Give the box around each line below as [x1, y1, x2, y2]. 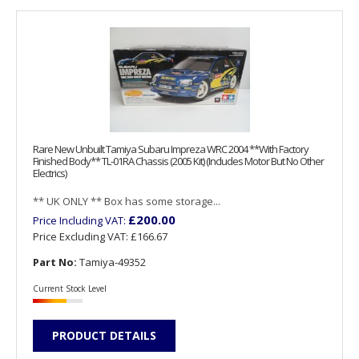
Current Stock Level [33, 282, 107, 294]
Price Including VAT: [33, 213, 128, 228]
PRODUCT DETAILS [52, 327, 156, 343]
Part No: [33, 255, 77, 270]
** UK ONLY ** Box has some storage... [33, 194, 220, 209]
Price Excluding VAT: [33, 229, 131, 244]
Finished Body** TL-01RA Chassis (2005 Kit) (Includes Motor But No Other [33, 154, 324, 169]
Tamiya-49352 [77, 255, 146, 270]
